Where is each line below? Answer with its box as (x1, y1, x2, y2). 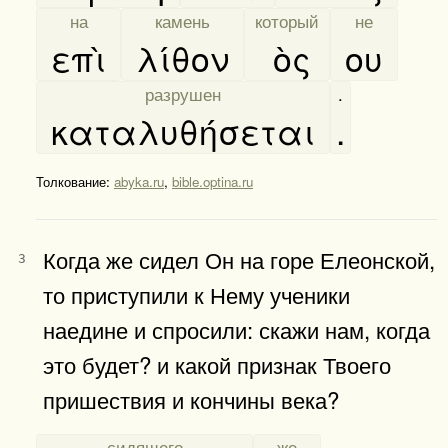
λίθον (127, 32, 238, 82)
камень (155, 8, 210, 33)
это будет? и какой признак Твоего (43, 347, 391, 380)
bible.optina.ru (172, 171, 253, 191)
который (255, 8, 319, 33)
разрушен (145, 81, 221, 106)
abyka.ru (114, 171, 164, 191)
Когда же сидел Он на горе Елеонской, (43, 242, 435, 275)
